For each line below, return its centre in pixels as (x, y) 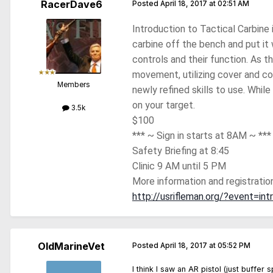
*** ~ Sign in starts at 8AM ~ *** (202, 136)
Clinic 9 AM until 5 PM (179, 166)
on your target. (164, 105)
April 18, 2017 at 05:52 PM (205, 246)
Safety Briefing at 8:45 (181, 151)
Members (74, 85)
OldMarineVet (71, 246)
